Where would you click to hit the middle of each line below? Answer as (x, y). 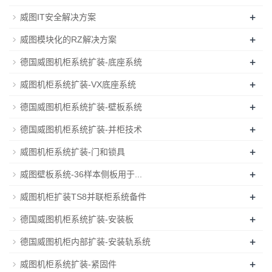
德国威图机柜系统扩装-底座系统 (81, 62)
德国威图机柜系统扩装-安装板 (77, 219)
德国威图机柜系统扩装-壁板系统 (81, 107)
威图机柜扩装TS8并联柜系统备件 (83, 196)
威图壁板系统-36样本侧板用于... (81, 174)
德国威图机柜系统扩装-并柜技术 (81, 129)
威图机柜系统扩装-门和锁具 (73, 151)
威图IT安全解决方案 (58, 17)
